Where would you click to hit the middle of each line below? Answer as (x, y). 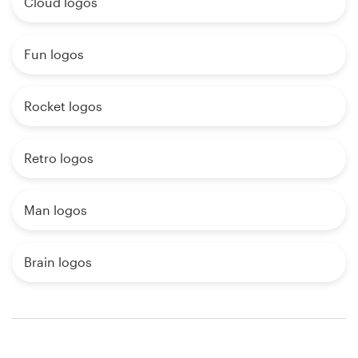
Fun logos (54, 54)
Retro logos (59, 158)
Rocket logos (63, 106)
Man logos (56, 210)
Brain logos (58, 262)
